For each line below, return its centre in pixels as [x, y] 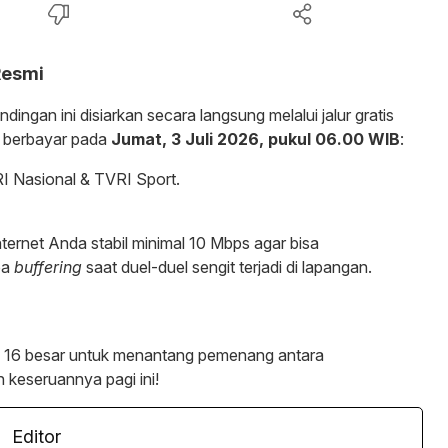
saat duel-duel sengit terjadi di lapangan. [227, 266]
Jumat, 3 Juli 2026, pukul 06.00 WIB [255, 138]
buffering [48, 266]
